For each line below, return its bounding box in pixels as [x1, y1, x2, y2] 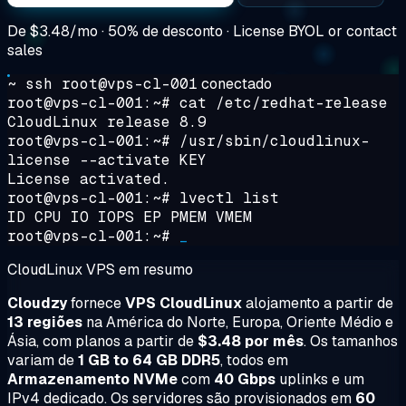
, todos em [220, 350, 288, 370]
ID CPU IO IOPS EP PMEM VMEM [7, 207, 252, 227]
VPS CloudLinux [125, 293, 242, 313]
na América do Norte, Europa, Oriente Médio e [82, 312, 393, 332]
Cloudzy [7, 293, 67, 313]
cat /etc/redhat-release [179, 92, 388, 112]
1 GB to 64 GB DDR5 [78, 350, 220, 370]
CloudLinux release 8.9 [7, 111, 207, 131]
